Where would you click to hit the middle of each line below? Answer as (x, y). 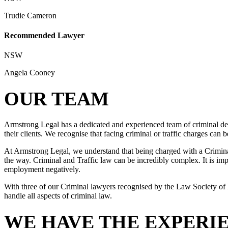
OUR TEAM (56, 99)
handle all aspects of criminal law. (58, 196)
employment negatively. (42, 169)
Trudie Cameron (30, 15)
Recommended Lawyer (44, 36)
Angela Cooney (30, 73)
